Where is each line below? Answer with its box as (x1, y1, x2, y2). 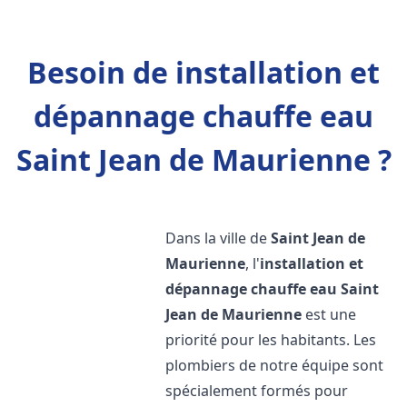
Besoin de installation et (27, 53, 380, 92)
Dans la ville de (165, 228, 272, 248)
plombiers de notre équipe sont (165, 355, 384, 375)
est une (302, 304, 357, 324)
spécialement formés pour (165, 381, 349, 401)
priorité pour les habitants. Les (165, 330, 377, 350)
